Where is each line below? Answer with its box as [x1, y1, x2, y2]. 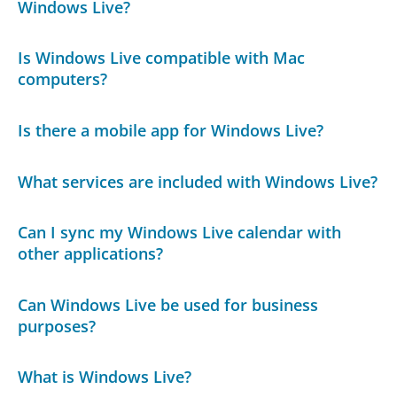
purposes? [18, 315, 97, 337]
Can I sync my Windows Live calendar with [18, 222, 342, 244]
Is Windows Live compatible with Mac [18, 47, 306, 69]
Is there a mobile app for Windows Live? [18, 119, 324, 141]
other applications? [18, 243, 164, 265]
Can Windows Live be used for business [18, 293, 319, 315]
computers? [18, 68, 108, 90]
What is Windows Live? [18, 366, 192, 388]
